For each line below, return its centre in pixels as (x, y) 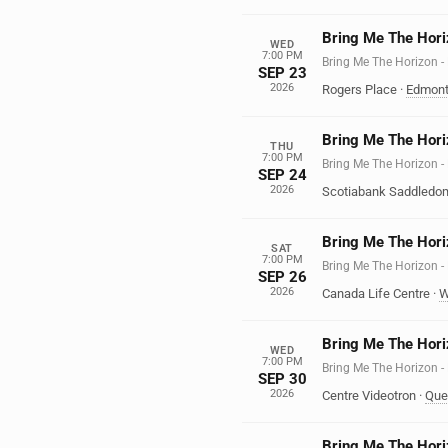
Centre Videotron (369, 395)
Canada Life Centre (376, 293)
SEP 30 (282, 378)
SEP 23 (282, 72)
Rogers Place (359, 89)
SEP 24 (282, 174)
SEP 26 (282, 276)
